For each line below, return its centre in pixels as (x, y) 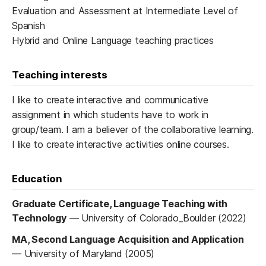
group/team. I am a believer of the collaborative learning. (133, 129)
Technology (39, 218)
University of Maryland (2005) (89, 253)
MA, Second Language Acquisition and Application (128, 239)
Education (37, 178)
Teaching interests (60, 75)
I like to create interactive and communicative (110, 99)
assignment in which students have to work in (110, 114)
